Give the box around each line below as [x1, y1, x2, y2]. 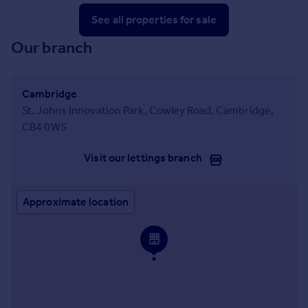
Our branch [11, 37, 92, 57]
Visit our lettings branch [84, 151, 202, 164]
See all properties [91, 12, 181, 26]
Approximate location [23, 195, 129, 208]
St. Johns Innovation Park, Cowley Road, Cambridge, [22, 103, 274, 117]
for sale [180, 12, 217, 26]
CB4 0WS [22, 120, 67, 133]
